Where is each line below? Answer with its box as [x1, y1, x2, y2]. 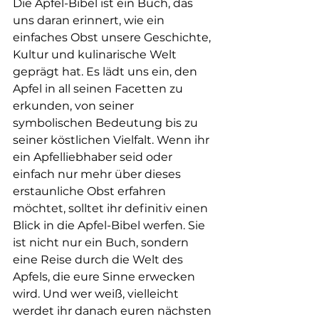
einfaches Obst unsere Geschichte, [13, 31, 214, 45]
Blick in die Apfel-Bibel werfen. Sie [13, 219, 208, 233]
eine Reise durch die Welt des [13, 253, 186, 267]
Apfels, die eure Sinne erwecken [13, 270, 198, 284]
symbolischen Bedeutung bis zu [13, 116, 201, 130]
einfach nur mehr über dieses [13, 167, 184, 182]
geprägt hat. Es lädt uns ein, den [13, 65, 200, 79]
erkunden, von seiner [13, 99, 137, 113]
